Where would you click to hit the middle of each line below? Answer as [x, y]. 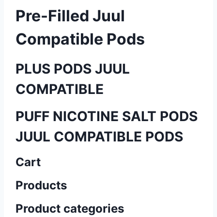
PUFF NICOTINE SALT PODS [107, 116]
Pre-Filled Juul [70, 16]
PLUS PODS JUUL [73, 69]
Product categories [70, 209]
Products [41, 185]
